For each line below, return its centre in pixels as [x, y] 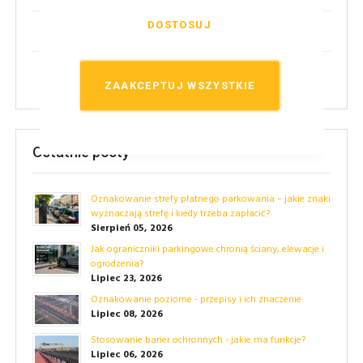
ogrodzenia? [117, 264]
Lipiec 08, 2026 [127, 314]
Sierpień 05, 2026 [132, 228]
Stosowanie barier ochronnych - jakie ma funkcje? [198, 340]
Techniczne [70, 31]
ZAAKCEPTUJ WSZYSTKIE [179, 85]
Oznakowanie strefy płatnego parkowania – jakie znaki [211, 199]
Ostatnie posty [81, 152]
